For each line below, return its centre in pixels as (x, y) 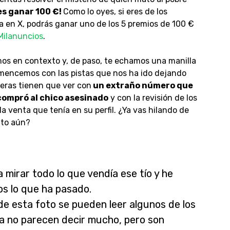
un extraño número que (142, 85)
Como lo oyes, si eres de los (115, 12)
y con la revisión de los (152, 98)
